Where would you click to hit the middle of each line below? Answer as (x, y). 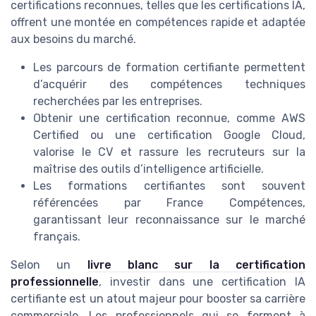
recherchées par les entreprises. (118, 101)
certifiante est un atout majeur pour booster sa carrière (158, 298)
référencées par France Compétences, (169, 202)
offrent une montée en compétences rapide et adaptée (158, 22)
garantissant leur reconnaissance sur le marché (169, 219)
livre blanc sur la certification (196, 265)
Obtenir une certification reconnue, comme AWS (169, 118)
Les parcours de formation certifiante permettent (169, 67)
